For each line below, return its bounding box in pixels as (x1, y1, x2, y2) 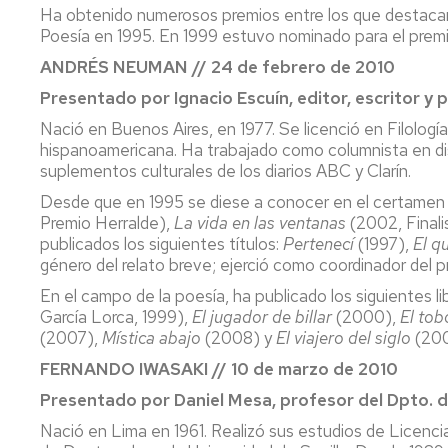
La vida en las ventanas (174, 211, 346, 234)
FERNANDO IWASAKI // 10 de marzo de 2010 (40, 357, 398, 380)
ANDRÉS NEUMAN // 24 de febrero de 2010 (40, 55, 395, 78)
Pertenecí (283, 232, 358, 255)
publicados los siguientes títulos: (40, 232, 283, 255)
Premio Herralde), (40, 211, 174, 234)
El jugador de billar (192, 305, 332, 328)
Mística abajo (102, 326, 201, 349)
